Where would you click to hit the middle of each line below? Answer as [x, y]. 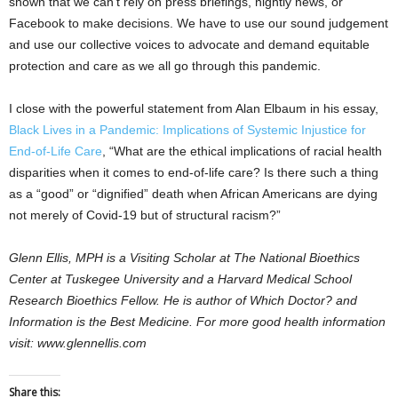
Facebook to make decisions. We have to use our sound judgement [199, 24]
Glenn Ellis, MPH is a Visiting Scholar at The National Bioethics [184, 258]
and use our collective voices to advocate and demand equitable [189, 45]
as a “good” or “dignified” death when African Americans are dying [193, 194]
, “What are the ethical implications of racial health [242, 151]
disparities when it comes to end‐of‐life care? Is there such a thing [194, 173]
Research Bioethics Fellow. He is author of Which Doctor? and [183, 301]
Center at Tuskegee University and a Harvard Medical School [180, 279]
